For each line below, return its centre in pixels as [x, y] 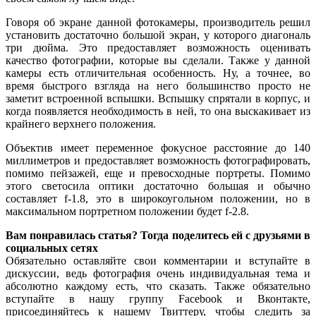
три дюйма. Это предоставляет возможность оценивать [158, 47]
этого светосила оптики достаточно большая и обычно [158, 186]
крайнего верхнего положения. [81, 123]
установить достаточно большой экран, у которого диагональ [158, 35]
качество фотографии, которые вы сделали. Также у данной [158, 60]
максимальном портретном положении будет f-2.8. [127, 211]
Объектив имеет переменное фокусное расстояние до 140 [158, 147]
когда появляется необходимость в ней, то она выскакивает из [158, 111]
